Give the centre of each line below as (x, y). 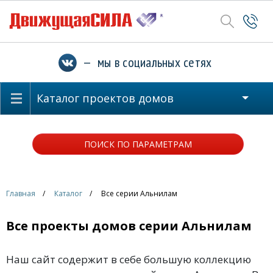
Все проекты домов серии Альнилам (129, 226)
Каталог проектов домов (105, 98)
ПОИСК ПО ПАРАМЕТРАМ (138, 144)
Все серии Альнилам (139, 193)
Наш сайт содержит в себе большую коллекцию (129, 259)
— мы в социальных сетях (144, 62)
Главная (21, 193)
